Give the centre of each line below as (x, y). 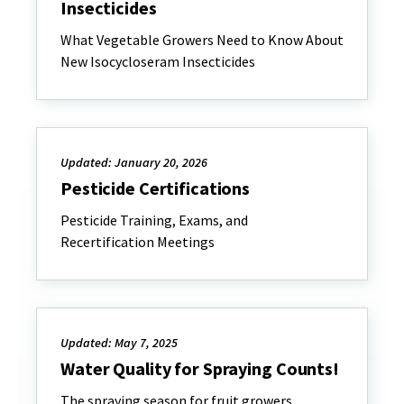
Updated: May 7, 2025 (119, 343)
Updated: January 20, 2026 (134, 162)
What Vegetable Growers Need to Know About (202, 40)
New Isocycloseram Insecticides (158, 61)
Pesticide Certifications (156, 188)
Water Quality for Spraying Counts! (200, 368)
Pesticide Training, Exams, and (154, 220)
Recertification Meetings (138, 242)
